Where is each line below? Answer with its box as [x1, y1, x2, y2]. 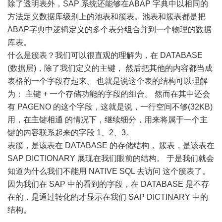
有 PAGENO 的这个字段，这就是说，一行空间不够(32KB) [7, 103, 213, 111]
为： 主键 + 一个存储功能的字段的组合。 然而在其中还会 [7, 90, 210, 99]
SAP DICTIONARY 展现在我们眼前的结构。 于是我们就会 [7, 154, 214, 163]
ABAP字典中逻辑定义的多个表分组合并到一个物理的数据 [7, 25, 212, 34]
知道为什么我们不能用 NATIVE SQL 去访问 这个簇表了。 [7, 167, 210, 176]
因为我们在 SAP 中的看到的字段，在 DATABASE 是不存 [7, 180, 209, 189]
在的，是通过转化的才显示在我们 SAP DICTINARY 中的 [7, 193, 208, 202]
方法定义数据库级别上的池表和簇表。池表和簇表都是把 [7, 12, 206, 21]
